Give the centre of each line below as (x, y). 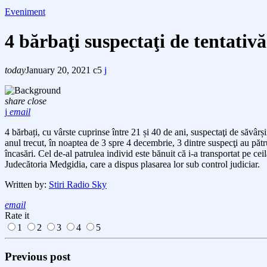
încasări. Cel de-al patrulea (56, 154)
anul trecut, (27, 143)
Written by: (27, 185)
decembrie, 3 (158, 143)
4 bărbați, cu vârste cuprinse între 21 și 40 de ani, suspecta (114, 132)
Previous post (38, 256)
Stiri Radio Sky (78, 185)
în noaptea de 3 (79, 143)
